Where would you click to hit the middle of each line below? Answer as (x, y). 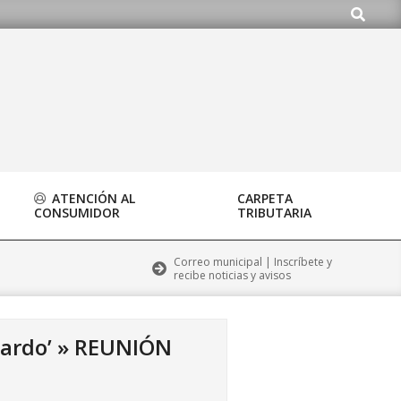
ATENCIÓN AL (92, 198)
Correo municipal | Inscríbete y (253, 262)
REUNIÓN (123, 347)
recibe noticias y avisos (232, 275)
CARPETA (265, 198)
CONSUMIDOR (77, 213)
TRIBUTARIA (274, 213)
